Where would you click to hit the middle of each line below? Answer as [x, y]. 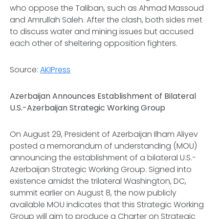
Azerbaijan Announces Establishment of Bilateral [103, 96]
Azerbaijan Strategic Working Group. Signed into [101, 169]
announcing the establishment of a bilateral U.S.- [103, 158]
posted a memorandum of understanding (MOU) [103, 146]
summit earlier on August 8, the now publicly [93, 193]
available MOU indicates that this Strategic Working [107, 205]
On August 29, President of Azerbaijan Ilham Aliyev [104, 134]
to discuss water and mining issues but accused [102, 32]
